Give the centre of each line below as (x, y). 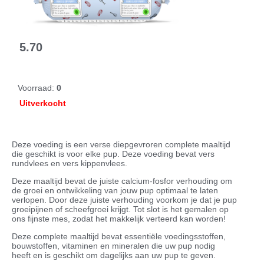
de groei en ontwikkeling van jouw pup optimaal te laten (115, 191)
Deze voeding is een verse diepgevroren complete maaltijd (121, 145)
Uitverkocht (43, 103)
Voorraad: (37, 88)
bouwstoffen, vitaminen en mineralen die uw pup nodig (113, 246)
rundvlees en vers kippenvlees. (70, 164)
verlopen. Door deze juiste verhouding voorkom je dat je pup (124, 200)
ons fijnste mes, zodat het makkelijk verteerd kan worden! (120, 219)
